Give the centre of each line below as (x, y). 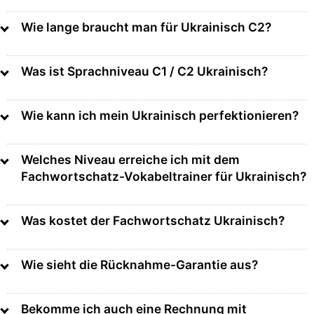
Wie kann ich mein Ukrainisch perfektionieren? (160, 116)
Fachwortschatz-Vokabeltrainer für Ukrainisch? (164, 177)
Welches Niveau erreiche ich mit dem (130, 160)
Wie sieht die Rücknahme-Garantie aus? (139, 265)
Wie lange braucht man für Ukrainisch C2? (146, 27)
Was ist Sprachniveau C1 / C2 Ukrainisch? (144, 71)
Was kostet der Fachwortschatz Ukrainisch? (153, 221)
